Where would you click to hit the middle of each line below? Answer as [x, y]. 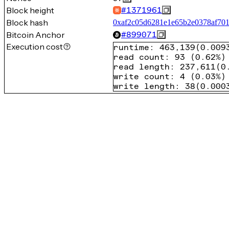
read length [142, 67]
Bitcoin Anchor [36, 35]
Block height [30, 10]
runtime [131, 47]
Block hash [27, 22]
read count [139, 57]
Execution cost [35, 47]
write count [142, 76]
